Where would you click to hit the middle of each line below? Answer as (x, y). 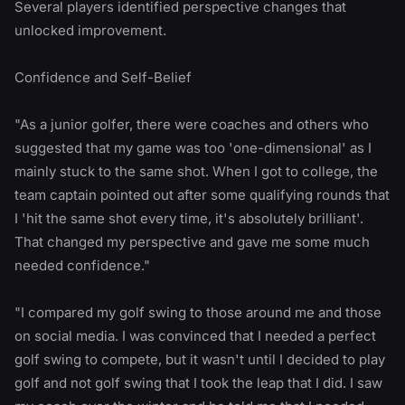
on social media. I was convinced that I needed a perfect (195, 335)
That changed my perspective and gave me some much (192, 241)
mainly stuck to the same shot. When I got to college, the (196, 171)
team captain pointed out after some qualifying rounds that (202, 194)
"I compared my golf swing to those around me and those (198, 312)
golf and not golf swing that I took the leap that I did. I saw (198, 382)
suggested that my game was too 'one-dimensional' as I (193, 147)
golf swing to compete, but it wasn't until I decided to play (200, 359)
